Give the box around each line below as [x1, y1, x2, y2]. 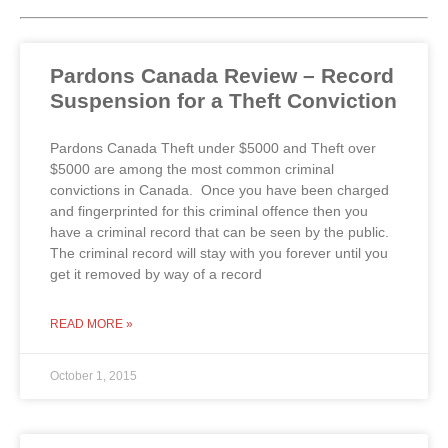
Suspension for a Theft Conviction [50, 88, 397, 112]
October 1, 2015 [50, 368, 137, 383]
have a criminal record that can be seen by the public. [50, 223, 389, 240]
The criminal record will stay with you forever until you [50, 244, 388, 261]
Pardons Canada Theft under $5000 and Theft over [50, 139, 376, 156]
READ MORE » [50, 316, 133, 331]
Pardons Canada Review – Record [50, 63, 394, 87]
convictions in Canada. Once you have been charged [50, 181, 389, 198]
